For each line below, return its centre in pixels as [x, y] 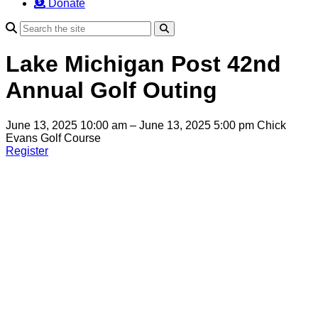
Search [183, 28]
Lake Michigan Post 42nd [143, 64]
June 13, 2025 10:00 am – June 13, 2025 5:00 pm [131, 125]
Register [27, 150]
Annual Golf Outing [111, 91]
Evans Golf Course [53, 138]
